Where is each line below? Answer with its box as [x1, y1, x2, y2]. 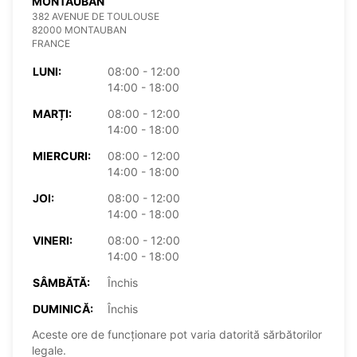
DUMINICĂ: [33, 301, 93, 316]
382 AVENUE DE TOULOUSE [32, 10, 159, 22]
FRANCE [32, 37, 70, 49]
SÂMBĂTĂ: [33, 275, 90, 289]
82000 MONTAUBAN [32, 23, 127, 36]
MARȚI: [33, 106, 72, 120]
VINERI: [33, 233, 73, 247]
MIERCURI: [33, 148, 91, 163]
